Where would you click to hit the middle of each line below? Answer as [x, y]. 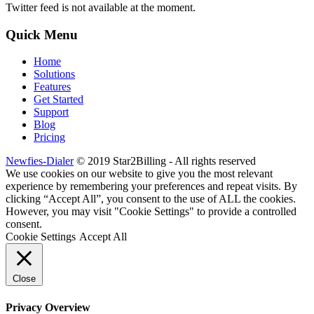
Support [51, 112]
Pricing [49, 137]
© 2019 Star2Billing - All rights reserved [165, 161]
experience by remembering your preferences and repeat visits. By [151, 186]
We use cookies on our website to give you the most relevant [139, 174]
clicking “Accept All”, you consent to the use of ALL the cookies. [151, 199]
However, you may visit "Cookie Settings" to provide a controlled [151, 212]
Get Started [59, 100]
